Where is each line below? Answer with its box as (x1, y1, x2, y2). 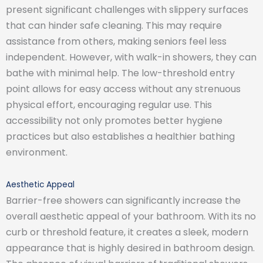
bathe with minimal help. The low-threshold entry (6, 66, 235, 80)
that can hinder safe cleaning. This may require (6, 18, 222, 32)
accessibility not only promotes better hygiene (6, 113, 222, 127)
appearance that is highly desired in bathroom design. (6, 241, 255, 255)
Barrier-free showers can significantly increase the (6, 193, 241, 207)
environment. (6, 145, 72, 159)
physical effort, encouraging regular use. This (6, 97, 212, 112)
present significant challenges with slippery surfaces (6, 2, 248, 16)
